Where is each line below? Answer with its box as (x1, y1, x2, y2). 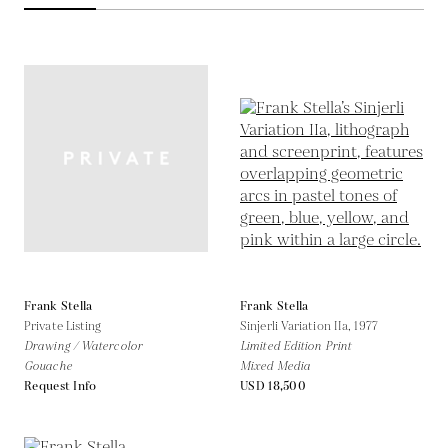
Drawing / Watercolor (24, 337, 142, 355)
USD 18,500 (240, 377, 306, 395)
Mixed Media (240, 357, 311, 375)
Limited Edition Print (240, 337, 352, 355)
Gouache (24, 357, 72, 375)
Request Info (24, 377, 97, 395)
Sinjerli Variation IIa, (240, 317, 355, 335)
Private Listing (24, 317, 102, 335)
